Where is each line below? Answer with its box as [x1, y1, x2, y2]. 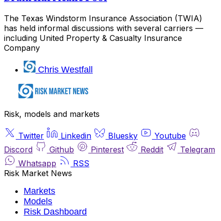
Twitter [18, 131, 44, 141]
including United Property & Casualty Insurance [4, 33, 182, 43]
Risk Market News [4, 168, 72, 179]
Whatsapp [18, 158, 56, 169]
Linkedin [61, 131, 91, 141]
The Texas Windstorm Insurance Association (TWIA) [4, 13, 202, 24]
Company [4, 43, 40, 53]
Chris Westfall [38, 65, 93, 75]
